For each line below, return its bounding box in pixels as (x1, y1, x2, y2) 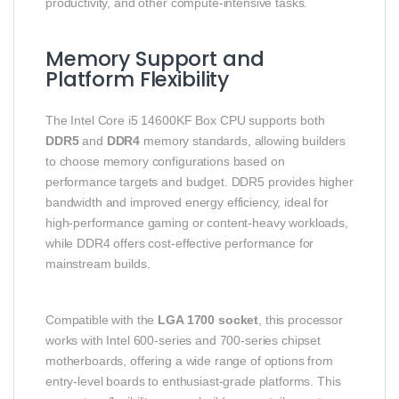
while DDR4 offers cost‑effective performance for (45, 235, 314, 250)
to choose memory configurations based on (45, 153, 285, 168)
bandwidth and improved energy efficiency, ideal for (45, 194, 329, 209)
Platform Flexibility (45, 64, 230, 94)
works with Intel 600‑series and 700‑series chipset (45, 332, 321, 347)
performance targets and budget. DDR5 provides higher (45, 174, 354, 189)
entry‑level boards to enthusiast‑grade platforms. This (45, 373, 341, 388)
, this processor (258, 312, 343, 327)
